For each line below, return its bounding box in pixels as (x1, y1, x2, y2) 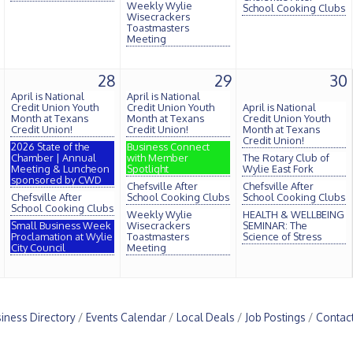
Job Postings (245, 310, 306, 324)
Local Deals (176, 310, 235, 324)
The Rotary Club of (243, 151, 329, 164)
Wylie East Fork (243, 162, 314, 175)
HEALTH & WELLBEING (243, 208, 344, 221)
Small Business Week (11, 219, 111, 232)
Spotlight (127, 162, 169, 175)
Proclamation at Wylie (11, 230, 113, 243)
